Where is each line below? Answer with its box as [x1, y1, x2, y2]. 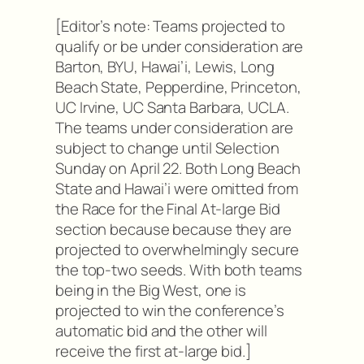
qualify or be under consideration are [55, 36, 304, 58]
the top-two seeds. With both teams [55, 259, 302, 281]
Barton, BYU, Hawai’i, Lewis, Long [55, 56, 275, 78]
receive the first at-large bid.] [55, 340, 251, 362]
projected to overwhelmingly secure [55, 239, 299, 261]
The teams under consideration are [55, 117, 293, 139]
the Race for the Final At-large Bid [55, 198, 280, 220]
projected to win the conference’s [55, 300, 284, 322]
